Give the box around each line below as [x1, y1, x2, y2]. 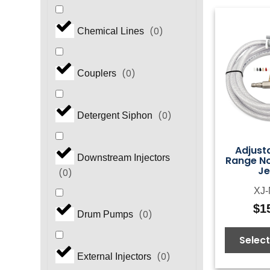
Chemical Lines [77, 26, 146, 37]
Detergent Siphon [77, 110, 155, 121]
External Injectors [77, 251, 154, 262]
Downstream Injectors [77, 152, 170, 163]
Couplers [77, 68, 119, 79]
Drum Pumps [77, 209, 136, 220]
